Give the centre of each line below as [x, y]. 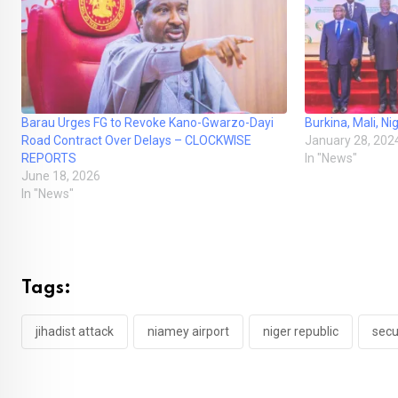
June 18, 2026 [61, 175]
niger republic [301, 331]
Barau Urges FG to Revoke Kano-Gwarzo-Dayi [147, 122]
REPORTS [49, 158]
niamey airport [188, 331]
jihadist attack [75, 331]
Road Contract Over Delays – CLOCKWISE [136, 140]
